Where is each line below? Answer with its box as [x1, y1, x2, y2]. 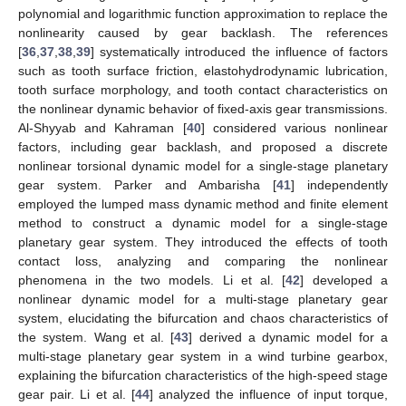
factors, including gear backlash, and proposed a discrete [18, 139, 388, 154]
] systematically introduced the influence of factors [91, 43, 388, 59]
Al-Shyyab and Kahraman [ [18, 120, 187, 135]
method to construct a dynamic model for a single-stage [18, 215, 388, 230]
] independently [291, 177, 388, 192]
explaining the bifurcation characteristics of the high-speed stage [18, 367, 388, 382]
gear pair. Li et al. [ [18, 386, 135, 401]
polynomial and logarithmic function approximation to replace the [18, 5, 388, 21]
